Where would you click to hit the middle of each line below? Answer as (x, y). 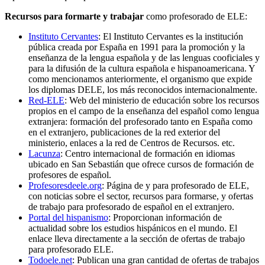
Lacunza (44, 154)
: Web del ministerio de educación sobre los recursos (162, 101)
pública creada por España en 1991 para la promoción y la (137, 47)
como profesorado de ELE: (197, 17)
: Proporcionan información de (165, 218)
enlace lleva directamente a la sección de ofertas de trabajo (137, 239)
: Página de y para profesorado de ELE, (175, 186)
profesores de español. (70, 175)
